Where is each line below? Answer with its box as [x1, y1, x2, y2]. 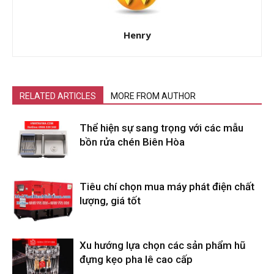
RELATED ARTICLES [20, 91, 96, 102]
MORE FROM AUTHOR [111, 91, 196, 102]
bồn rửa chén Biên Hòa [80, 136, 185, 149]
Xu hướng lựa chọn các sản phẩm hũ [80, 239, 245, 252]
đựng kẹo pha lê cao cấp [80, 253, 193, 266]
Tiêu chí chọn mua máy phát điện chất [80, 180, 254, 193]
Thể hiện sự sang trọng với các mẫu [80, 122, 243, 135]
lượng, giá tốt [80, 194, 141, 207]
